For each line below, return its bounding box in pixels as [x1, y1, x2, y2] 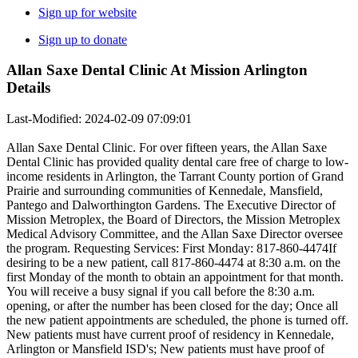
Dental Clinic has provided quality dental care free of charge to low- [6, 155, 348, 169]
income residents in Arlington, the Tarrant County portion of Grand [6, 169, 344, 184]
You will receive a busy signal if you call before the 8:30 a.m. [6, 284, 315, 299]
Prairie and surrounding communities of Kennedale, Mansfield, [6, 184, 323, 198]
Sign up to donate [38, 32, 127, 46]
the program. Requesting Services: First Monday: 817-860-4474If [6, 241, 336, 256]
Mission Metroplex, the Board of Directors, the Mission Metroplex [6, 213, 340, 227]
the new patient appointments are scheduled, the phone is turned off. [6, 313, 348, 328]
